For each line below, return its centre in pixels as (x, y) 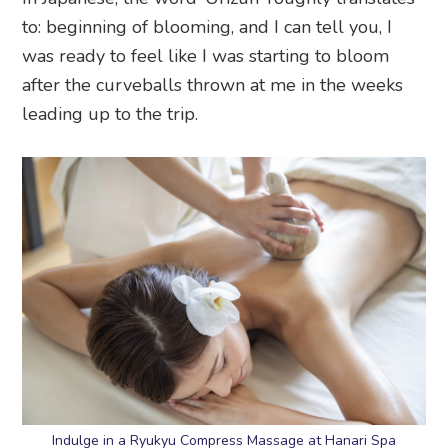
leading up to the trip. (110, 113)
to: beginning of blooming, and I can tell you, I (207, 26)
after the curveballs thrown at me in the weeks (213, 84)
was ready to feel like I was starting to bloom (206, 55)
